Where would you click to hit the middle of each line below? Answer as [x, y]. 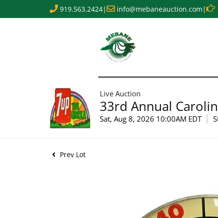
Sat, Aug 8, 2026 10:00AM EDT [151, 119]
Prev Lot [72, 154]
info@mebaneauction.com [160, 9]
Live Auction [120, 93]
